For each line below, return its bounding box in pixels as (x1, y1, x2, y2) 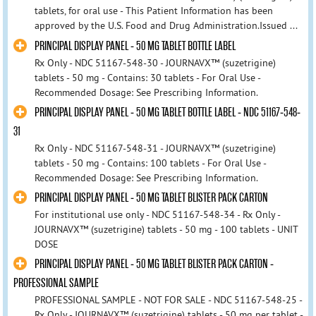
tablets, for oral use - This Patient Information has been (34, 4, 273, 18)
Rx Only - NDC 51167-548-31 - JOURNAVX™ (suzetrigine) (34, 141, 276, 154)
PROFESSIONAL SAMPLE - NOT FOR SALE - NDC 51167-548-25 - (34, 293, 302, 306)
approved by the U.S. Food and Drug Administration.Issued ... (34, 19, 298, 32)
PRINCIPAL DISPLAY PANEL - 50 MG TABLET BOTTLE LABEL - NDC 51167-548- (34, 104, 300, 120)
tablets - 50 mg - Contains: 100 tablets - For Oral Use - (34, 156, 266, 169)
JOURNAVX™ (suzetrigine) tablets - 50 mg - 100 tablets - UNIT (34, 222, 298, 236)
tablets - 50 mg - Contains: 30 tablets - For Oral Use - (34, 71, 260, 84)
